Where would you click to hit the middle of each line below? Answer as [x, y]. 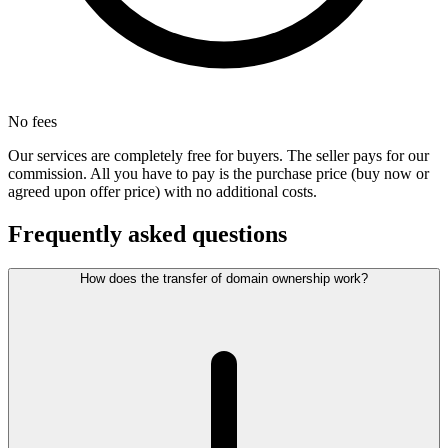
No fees [32, 122]
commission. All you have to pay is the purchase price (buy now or [218, 174]
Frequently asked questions [147, 234]
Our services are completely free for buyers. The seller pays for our [218, 156]
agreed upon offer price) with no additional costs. [162, 192]
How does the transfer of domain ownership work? [224, 279]
